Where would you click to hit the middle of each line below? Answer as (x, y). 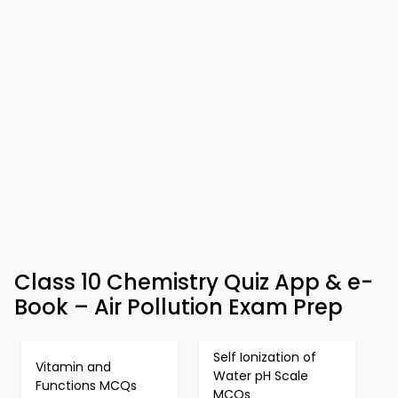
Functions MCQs (86, 385)
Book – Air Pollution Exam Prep (179, 307)
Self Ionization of (265, 357)
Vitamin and (73, 366)
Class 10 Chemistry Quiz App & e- (194, 282)
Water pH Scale (261, 376)
